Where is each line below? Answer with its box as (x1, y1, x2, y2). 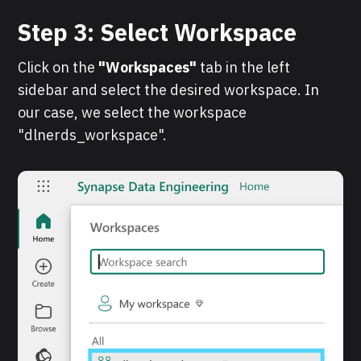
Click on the (18, 57, 99, 77)
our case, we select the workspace (18, 102, 247, 122)
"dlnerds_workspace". (18, 125, 168, 144)
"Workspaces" (98, 57, 197, 77)
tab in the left (197, 57, 291, 77)
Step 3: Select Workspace (17, 16, 297, 48)
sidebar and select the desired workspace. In (18, 80, 320, 99)
